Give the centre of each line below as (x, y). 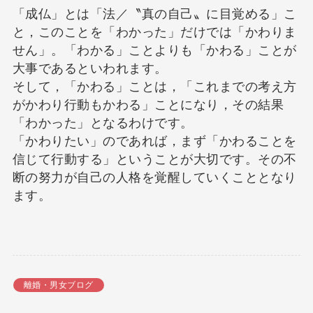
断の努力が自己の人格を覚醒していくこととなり (154, 178)
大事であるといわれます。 (90, 69)
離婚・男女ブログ (58, 285)
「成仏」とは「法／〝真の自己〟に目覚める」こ (154, 14)
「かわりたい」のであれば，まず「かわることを (154, 141)
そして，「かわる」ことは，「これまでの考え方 (154, 87)
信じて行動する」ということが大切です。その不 (154, 160)
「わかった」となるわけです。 (103, 123)
